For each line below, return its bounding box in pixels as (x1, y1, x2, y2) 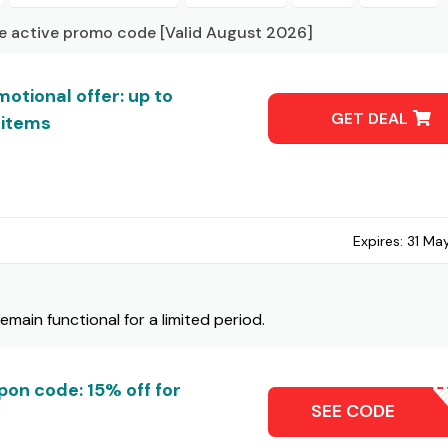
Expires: (353, 231, 408, 250)
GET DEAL (331, 107, 413, 129)
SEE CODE (310, 398, 395, 423)
